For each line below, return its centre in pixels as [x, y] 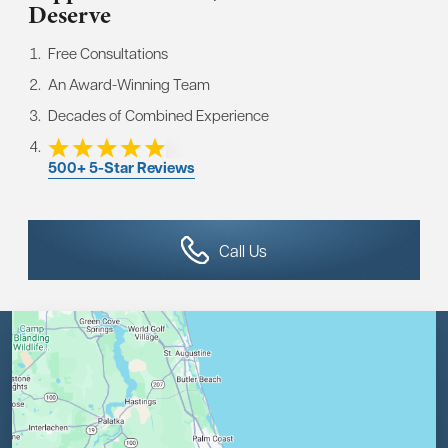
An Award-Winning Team [129, 83]
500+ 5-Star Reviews [121, 168]
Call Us [243, 250]
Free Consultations [108, 52]
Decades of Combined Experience [158, 114]
